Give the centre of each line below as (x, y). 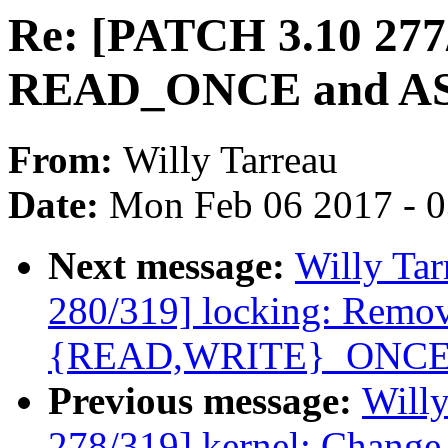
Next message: (171, 266)
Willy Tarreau (230, 160)
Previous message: (205, 401)
